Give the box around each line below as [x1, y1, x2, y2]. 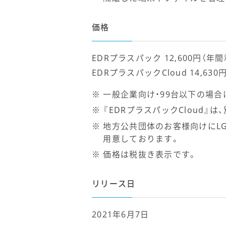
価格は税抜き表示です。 [103, 149, 197, 160]
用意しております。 [103, 133, 180, 144]
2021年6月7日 [92, 209, 149, 220]
